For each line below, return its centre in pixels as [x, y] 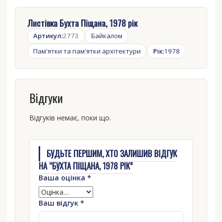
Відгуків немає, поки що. [70, 118]
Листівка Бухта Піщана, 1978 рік [82, 23]
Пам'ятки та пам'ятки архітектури [87, 51]
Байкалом [107, 36]
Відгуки [46, 98]
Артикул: [48, 36]
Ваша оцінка [63, 178]
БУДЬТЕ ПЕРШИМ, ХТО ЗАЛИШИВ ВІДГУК [112, 154]
